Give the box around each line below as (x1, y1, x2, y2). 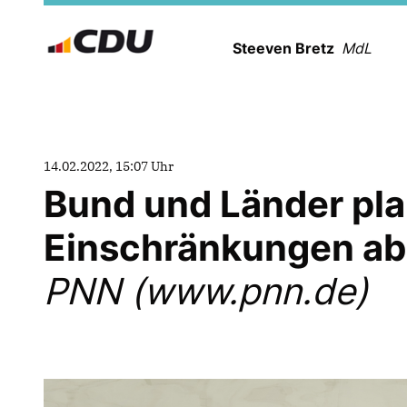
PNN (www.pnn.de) (44, 269, 368, 313)
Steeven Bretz (233, 39, 342, 57)
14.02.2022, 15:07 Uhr (44, 158, 174, 174)
